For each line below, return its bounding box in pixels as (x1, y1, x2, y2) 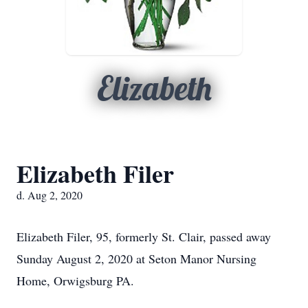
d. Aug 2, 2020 (16, 188, 82, 202)
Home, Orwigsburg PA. (16, 272, 134, 289)
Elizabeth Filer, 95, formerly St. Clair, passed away (16, 228, 271, 245)
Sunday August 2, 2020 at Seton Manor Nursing (16, 250, 256, 267)
